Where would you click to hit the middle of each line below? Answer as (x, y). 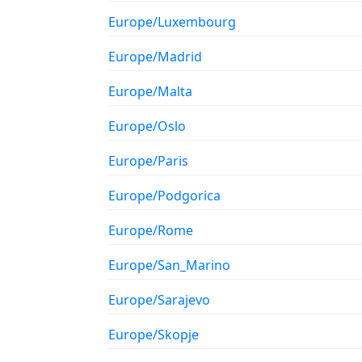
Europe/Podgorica (164, 195)
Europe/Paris (148, 160)
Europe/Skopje (154, 334)
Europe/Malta (150, 91)
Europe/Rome (151, 230)
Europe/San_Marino (169, 265)
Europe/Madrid (155, 56)
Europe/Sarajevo (159, 299)
